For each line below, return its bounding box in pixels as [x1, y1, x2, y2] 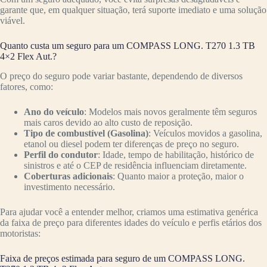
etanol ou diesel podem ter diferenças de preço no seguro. [24, 138, 239, 149]
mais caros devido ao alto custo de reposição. [24, 117, 193, 128]
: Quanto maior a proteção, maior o [113, 170, 244, 181]
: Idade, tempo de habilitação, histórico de [98, 149, 254, 160]
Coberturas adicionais [24, 170, 113, 181]
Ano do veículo [24, 106, 84, 117]
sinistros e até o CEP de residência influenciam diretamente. [24, 160, 247, 170]
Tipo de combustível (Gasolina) [24, 128, 148, 138]
